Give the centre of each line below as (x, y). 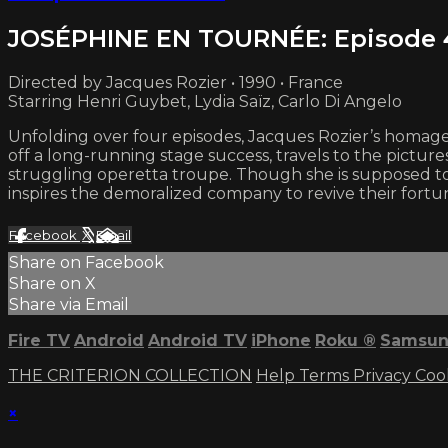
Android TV (197, 341)
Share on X (52, 284)
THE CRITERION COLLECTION (130, 376)
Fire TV (39, 341)
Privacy (384, 376)
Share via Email (69, 305)
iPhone (281, 341)
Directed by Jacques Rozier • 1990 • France (175, 83)
